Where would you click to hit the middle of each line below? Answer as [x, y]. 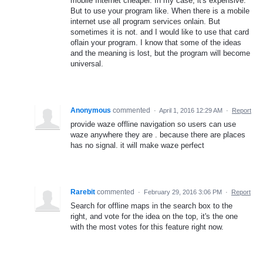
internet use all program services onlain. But [145, 21]
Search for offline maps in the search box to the [151, 205]
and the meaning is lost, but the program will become [160, 53]
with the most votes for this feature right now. [147, 227]
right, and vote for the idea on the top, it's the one [154, 216]
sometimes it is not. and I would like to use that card [160, 32]
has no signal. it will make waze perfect [137, 145]
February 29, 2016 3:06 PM [183, 192]
